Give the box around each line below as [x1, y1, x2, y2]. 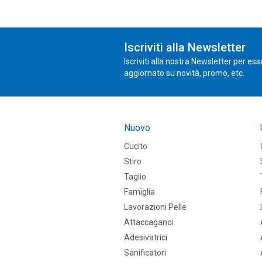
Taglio [124, 172, 146, 181]
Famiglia [124, 187, 155, 196]
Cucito [124, 142, 147, 151]
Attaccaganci [124, 218, 173, 227]
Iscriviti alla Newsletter [124, 40, 246, 54]
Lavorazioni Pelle [124, 202, 187, 212]
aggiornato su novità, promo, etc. [124, 68, 244, 78]
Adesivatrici [124, 233, 167, 242]
